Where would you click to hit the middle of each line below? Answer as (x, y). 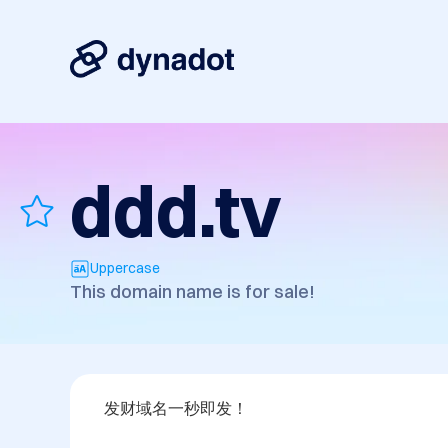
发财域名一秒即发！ (176, 408)
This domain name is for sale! (192, 292)
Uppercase (125, 268)
